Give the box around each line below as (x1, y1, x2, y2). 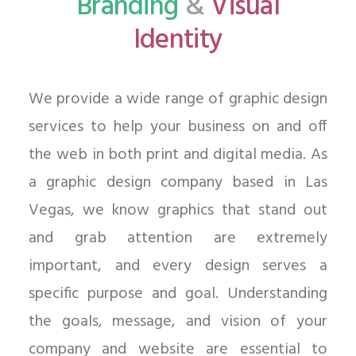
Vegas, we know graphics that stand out (29, 198, 327, 223)
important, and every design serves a (29, 253, 327, 279)
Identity (133, 18, 223, 63)
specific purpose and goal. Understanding (29, 281, 327, 307)
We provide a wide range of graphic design (29, 87, 327, 112)
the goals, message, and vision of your (29, 309, 327, 335)
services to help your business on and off (29, 114, 327, 140)
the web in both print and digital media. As (29, 142, 327, 168)
